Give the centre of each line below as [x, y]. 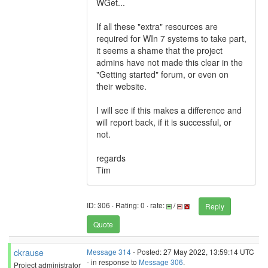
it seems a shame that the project [159, 50]
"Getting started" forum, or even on [162, 74]
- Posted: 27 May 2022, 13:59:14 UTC [193, 252]
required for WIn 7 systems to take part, [171, 38]
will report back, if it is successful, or [164, 122]
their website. [121, 86]
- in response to [113, 262]
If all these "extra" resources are [157, 26]
